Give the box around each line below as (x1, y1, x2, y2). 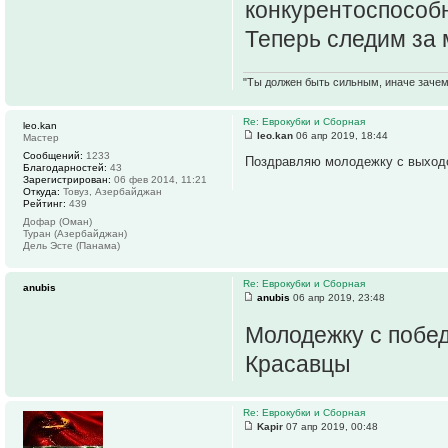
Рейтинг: (23, 198, 66, 210)
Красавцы (245, 351, 351, 378)
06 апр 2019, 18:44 (293, 130, 388, 142)
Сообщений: (23, 150, 83, 162)
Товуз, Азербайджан (60, 186, 162, 198)
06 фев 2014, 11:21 (111, 174, 207, 186)
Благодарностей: (23, 162, 107, 174)
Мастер (23, 132, 59, 144)
